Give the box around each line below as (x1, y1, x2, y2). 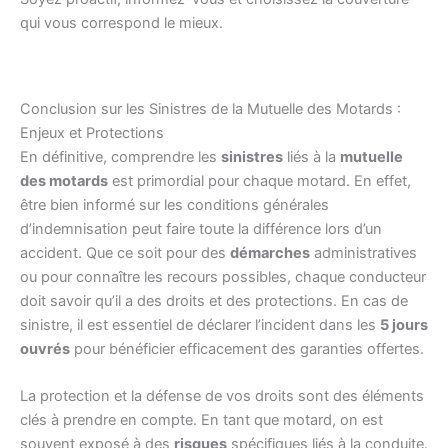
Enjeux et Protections (20, 124, 164, 143)
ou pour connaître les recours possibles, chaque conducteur (20, 268, 426, 287)
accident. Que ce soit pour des (20, 244, 230, 263)
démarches (230, 244, 310, 263)
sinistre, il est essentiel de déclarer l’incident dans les (20, 316, 380, 335)
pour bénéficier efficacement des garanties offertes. (70, 340, 424, 359)
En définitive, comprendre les (20, 148, 221, 167)
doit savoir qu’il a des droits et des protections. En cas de (20, 292, 408, 311)
